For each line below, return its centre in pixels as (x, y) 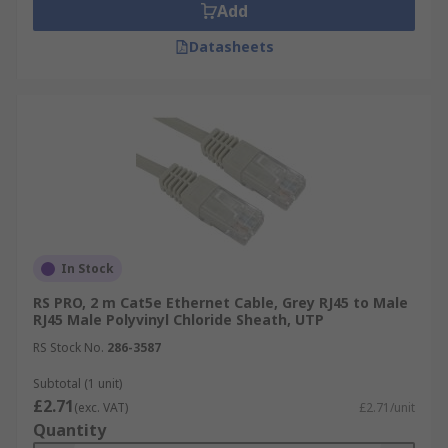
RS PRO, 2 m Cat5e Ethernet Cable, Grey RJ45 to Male (220, 302)
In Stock (87, 268)
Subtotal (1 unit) (77, 383)
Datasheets (231, 46)
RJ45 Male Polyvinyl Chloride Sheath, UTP (178, 319)
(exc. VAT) (101, 407)
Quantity (69, 430)
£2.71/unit (387, 407)
